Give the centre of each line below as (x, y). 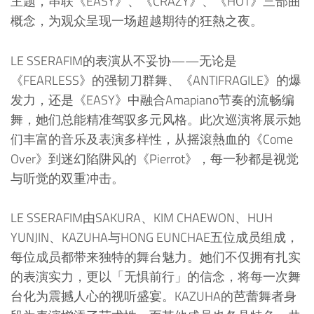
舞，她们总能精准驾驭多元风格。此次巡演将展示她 (156, 119)
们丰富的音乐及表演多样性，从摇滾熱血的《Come (152, 139)
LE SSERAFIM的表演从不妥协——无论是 (124, 60)
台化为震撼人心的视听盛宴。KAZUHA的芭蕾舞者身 (153, 296)
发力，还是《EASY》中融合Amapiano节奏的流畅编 (152, 100)
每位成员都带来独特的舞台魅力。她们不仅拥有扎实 (156, 257)
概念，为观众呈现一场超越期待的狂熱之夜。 (137, 20)
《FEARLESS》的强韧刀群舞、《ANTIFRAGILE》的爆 (156, 80)
